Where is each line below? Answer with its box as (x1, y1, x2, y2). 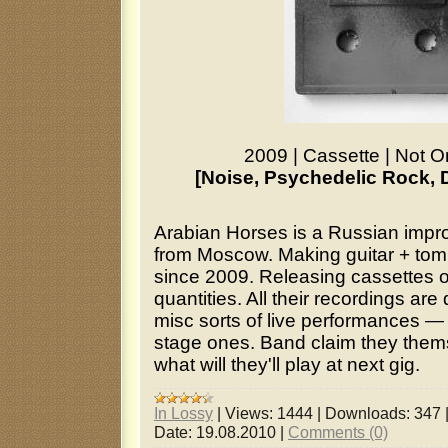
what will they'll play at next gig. (154, 353, 420, 375)
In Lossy (154, 404, 213, 423)
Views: (225, 404, 273, 423)
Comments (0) (288, 423, 388, 442)
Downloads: (325, 404, 410, 423)
